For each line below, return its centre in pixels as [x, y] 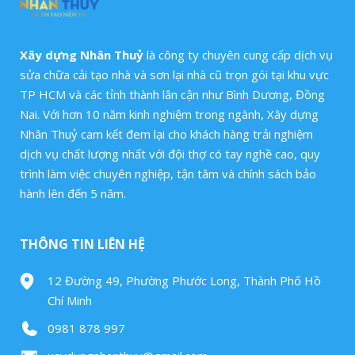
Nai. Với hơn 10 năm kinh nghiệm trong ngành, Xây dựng [169, 114]
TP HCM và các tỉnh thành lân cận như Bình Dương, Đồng [172, 94]
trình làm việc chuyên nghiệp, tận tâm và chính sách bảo [168, 173]
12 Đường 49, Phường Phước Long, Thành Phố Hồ [184, 280]
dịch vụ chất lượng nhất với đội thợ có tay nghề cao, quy [170, 153]
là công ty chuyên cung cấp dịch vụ [238, 54]
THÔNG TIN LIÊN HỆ [82, 244]
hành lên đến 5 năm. [73, 193]
